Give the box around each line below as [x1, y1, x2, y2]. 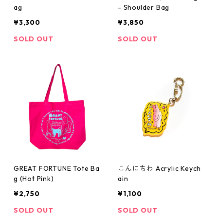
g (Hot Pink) [14, 174, 54, 183]
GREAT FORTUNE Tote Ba [14, 164, 100, 173]
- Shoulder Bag [118, 3, 170, 12]
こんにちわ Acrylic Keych [118, 164, 201, 173]
